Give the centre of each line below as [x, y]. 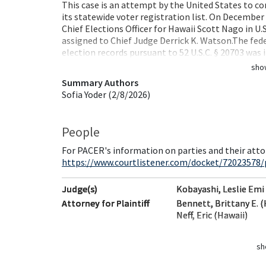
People [81, 132]
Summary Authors [100, 83]
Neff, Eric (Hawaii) [212, 215]
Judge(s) [80, 189]
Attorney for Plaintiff [106, 203]
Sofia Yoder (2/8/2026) [106, 94]
